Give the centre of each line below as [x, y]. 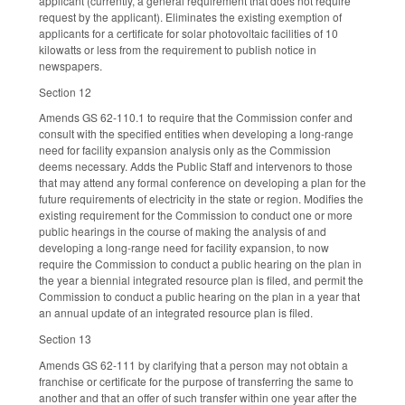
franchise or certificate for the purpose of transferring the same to [196, 381]
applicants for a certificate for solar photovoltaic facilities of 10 [188, 33]
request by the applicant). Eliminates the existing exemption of [190, 16]
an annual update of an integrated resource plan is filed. [176, 313]
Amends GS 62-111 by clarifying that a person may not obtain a [193, 365]
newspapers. [71, 65]
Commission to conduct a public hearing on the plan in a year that [199, 297]
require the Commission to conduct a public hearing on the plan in [200, 264]
